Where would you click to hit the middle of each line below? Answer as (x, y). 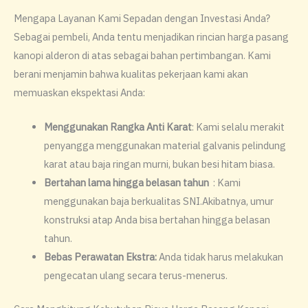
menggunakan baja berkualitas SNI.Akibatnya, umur (158, 201)
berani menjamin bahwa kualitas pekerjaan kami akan (131, 74)
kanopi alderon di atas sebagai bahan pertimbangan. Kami (142, 55)
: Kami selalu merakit (238, 127)
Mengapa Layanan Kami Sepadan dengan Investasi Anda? (142, 18)
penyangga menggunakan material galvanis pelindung (165, 146)
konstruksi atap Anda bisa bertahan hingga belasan (157, 220)
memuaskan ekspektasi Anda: (79, 92)
